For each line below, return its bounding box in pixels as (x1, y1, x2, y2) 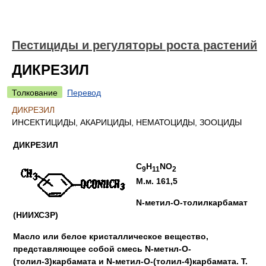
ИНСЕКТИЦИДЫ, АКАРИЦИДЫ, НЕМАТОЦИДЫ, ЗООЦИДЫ (12, 118, 242, 127)
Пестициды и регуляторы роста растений (12, 39, 257, 52)
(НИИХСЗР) (13, 210, 58, 220)
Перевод (67, 88, 101, 97)
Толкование (12, 88, 58, 97)
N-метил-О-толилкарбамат (136, 197, 248, 207)
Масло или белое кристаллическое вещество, (13, 231, 208, 241)
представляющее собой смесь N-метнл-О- (13, 243, 191, 254)
